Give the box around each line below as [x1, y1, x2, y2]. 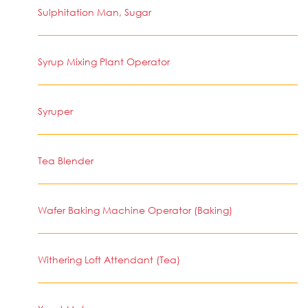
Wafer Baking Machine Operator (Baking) [38, 203, 232, 217]
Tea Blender [38, 154, 93, 167]
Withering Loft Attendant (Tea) [38, 253, 180, 266]
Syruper [38, 104, 73, 118]
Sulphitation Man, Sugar [38, 5, 151, 19]
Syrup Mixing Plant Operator [38, 55, 170, 68]
